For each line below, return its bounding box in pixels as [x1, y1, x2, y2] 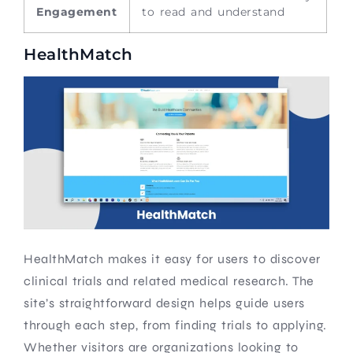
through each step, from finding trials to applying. [24, 317, 327, 333]
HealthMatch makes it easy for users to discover [24, 251, 321, 266]
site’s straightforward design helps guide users [24, 295, 305, 310]
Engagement [36, 4, 117, 19]
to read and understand [142, 4, 284, 19]
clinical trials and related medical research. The [24, 273, 314, 288]
